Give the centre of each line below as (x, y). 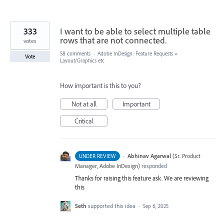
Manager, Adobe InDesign (106, 166)
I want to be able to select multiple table (135, 31)
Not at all (84, 104)
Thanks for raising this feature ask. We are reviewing (142, 178)
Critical (84, 121)
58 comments (75, 54)
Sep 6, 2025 (156, 206)
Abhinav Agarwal (149, 156)
